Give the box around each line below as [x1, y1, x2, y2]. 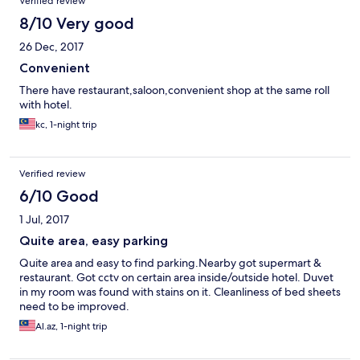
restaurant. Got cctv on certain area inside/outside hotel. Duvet [19, 270, 333, 285]
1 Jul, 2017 [19, 212, 69, 227]
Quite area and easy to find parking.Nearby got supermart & [19, 256, 321, 271]
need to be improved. [19, 299, 129, 314]
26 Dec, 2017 [19, 39, 84, 55]
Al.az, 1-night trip [35, 320, 108, 333]
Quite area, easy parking [19, 233, 168, 249]
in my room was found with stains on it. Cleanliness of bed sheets [19, 284, 341, 300]
